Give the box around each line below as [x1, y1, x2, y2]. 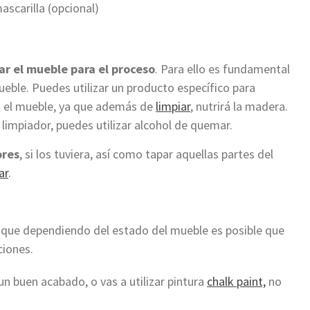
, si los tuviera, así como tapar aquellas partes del [19, 145, 273, 162]
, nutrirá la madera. [190, 98, 288, 114]
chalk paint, [207, 273, 266, 289]
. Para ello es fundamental [155, 60, 290, 77]
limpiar [156, 98, 190, 114]
